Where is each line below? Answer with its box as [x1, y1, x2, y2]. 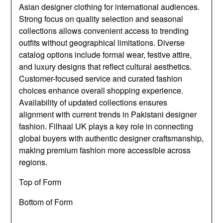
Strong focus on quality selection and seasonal [19, 13, 184, 25]
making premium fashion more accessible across [19, 144, 191, 156]
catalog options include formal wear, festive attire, [19, 49, 192, 61]
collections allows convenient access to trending [19, 25, 189, 37]
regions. [19, 156, 48, 168]
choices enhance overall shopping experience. [19, 85, 184, 97]
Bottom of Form [19, 196, 73, 208]
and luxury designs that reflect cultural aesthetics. [19, 61, 192, 73]
